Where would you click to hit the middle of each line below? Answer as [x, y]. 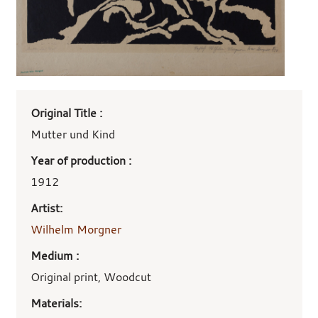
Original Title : [66, 113]
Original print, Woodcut [91, 276]
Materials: [56, 303]
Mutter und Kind [72, 135]
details [35, 134]
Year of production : [81, 161]
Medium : [54, 255]
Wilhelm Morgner [76, 229]
